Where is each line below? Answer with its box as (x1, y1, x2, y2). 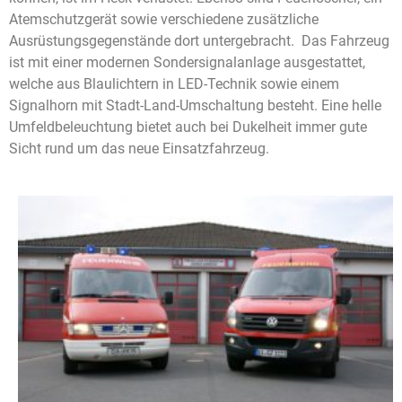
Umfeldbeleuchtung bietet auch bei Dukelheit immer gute (9, 118, 367, 135)
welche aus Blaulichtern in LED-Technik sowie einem (9, 74, 339, 92)
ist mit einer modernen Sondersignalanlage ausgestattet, (9, 53, 365, 71)
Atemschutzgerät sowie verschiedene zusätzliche (9, 10, 319, 28)
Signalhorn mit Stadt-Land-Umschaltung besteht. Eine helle (9, 96, 381, 114)
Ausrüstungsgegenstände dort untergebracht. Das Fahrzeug (9, 31, 389, 49)
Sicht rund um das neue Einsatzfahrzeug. (9, 139, 269, 157)
